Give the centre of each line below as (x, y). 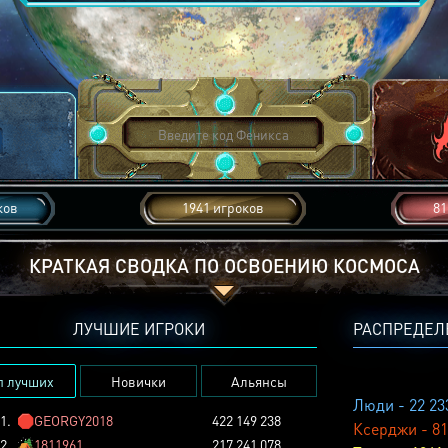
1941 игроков (223, 207)
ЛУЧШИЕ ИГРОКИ (138, 328)
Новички (139, 381)
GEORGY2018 (73, 420)
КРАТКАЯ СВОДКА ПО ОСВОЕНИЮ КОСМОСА (224, 265)
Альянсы (258, 381)
